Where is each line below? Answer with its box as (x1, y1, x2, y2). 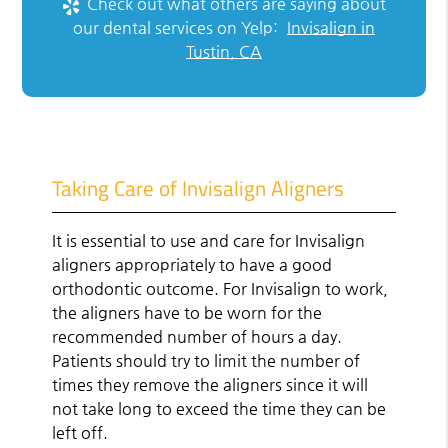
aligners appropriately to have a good (52, 254, 333, 274)
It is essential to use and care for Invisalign (52, 230, 366, 250)
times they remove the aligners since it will (52, 374, 369, 394)
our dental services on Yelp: (73, 18, 282, 38)
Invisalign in (287, 18, 375, 38)
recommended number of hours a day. (52, 326, 343, 346)
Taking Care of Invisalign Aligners (52, 171, 345, 204)
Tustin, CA (186, 42, 262, 62)
